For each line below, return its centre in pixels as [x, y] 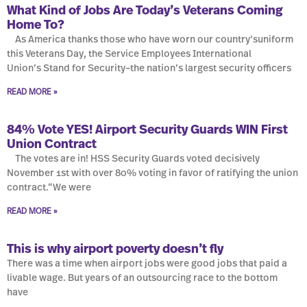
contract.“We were [49, 188]
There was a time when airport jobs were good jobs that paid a [147, 264]
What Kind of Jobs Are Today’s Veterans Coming [145, 11]
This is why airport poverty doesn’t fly [115, 250]
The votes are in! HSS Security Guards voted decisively [133, 159]
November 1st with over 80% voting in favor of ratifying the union [152, 174]
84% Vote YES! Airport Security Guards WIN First [147, 131]
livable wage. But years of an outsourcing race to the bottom [142, 279]
